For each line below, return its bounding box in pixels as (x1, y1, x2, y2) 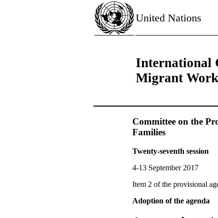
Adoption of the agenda (132, 197, 210, 205)
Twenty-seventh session (132, 147, 209, 156)
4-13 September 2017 (132, 163, 199, 172)
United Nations (136, 12, 201, 24)
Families (132, 127, 165, 137)
